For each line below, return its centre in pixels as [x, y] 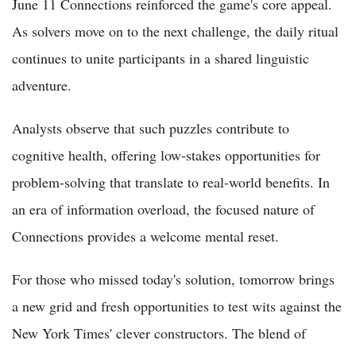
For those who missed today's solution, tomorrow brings [173, 279]
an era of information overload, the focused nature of [163, 209]
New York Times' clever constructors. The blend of [159, 333]
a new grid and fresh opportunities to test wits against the [177, 306]
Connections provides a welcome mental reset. [145, 236]
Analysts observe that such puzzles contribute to [151, 128]
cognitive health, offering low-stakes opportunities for [166, 155]
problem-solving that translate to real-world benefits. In [171, 182]
